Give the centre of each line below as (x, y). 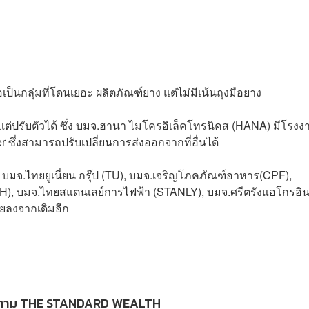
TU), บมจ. (129, 175)
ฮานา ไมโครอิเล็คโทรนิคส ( (167, 125)
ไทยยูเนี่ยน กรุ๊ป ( (65, 175)
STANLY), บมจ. (193, 191)
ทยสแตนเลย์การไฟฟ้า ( (101, 191)
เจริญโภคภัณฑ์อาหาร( (208, 175)
